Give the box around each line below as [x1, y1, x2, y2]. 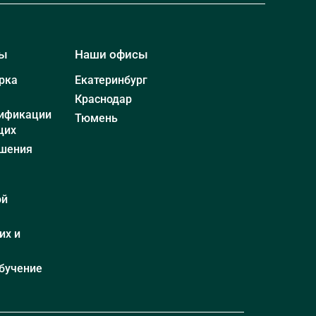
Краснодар [75, 92, 132, 106]
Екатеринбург [75, 73, 147, 87]
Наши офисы [75, 47, 148, 61]
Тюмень [75, 111, 118, 125]
